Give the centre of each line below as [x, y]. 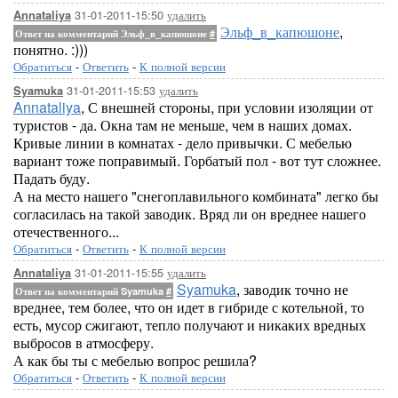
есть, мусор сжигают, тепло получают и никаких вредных [190, 325]
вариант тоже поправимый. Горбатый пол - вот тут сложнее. [197, 160]
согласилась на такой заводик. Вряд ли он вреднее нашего [190, 214]
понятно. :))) [51, 49]
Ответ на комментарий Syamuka [91, 291]
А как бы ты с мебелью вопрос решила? [135, 360]
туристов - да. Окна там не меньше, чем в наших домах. [183, 125]
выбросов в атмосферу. [84, 342]
